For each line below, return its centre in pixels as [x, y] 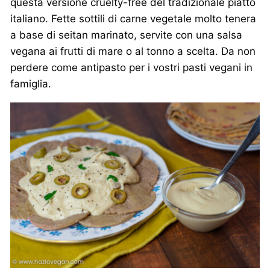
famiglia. [31, 83]
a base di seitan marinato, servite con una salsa [126, 35]
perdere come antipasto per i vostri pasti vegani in [131, 67]
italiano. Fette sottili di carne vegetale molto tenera [133, 18]
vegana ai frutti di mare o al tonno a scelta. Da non [133, 51]
